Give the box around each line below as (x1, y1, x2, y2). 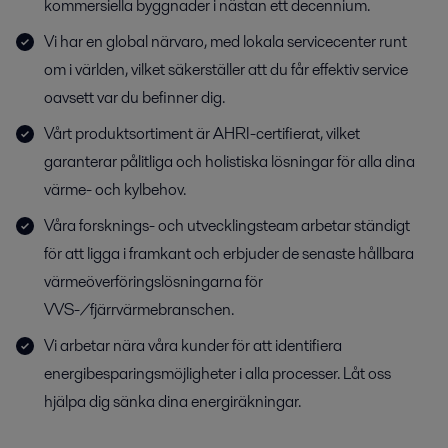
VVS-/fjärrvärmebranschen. (44, 298, 234, 322)
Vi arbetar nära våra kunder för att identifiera (44, 334, 342, 358)
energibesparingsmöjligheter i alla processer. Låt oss (44, 362, 391, 386)
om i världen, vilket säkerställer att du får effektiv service (44, 58, 408, 82)
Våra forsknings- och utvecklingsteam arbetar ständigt (44, 214, 410, 238)
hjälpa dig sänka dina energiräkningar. (44, 390, 301, 414)
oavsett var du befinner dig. (44, 86, 225, 110)
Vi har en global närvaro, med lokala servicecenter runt (44, 30, 407, 54)
